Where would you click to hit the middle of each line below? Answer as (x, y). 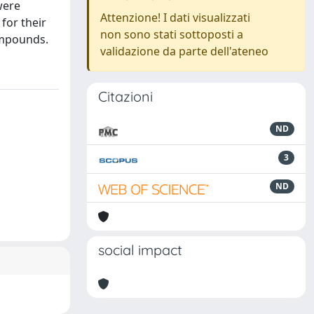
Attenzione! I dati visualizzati (175, 18)
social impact (140, 250)
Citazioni (125, 96)
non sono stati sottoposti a (172, 34)
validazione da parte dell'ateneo (184, 51)
